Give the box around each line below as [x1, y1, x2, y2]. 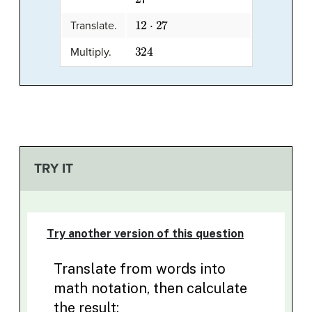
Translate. [70, 19, 117, 33]
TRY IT [33, 160, 73, 177]
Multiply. [70, 45, 111, 60]
